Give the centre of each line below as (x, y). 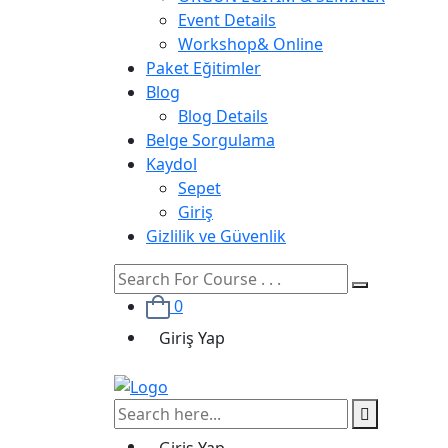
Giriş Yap (192, 338)
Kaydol (171, 163)
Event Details (227, 19)
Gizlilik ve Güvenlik (216, 235)
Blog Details (223, 115)
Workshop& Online (250, 43)
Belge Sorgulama (210, 139)
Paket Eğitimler (203, 67)
